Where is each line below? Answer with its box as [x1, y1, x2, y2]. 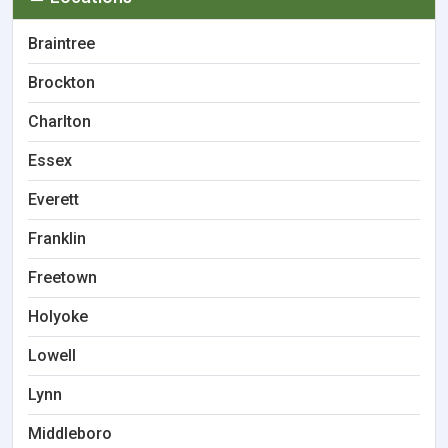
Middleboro [28, 424, 112, 443]
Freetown [28, 268, 97, 287]
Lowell [28, 346, 76, 365]
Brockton [28, 73, 95, 92]
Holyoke [28, 307, 88, 326]
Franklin [28, 229, 86, 248]
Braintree [28, 34, 95, 53]
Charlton [28, 112, 91, 131]
